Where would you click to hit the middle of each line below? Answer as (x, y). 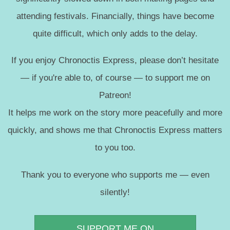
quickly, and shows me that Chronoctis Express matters (115, 130)
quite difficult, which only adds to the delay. (115, 33)
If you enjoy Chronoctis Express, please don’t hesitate (115, 60)
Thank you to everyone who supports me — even (115, 174)
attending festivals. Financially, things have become (115, 16)
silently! (115, 192)
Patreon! (115, 95)
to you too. (115, 148)
